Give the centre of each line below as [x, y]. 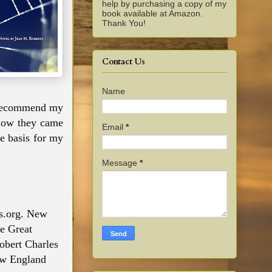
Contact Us [124, 61]
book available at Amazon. [152, 14]
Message [121, 162]
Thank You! [124, 23]
